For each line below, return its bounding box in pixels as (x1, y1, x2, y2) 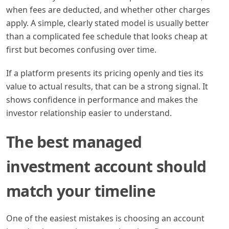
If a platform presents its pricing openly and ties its (6, 67, 203, 79)
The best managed (6, 131, 142, 152)
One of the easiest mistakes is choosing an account (6, 212, 204, 224)
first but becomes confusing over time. (6, 43, 156, 55)
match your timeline (6, 180, 155, 201)
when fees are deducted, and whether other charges (6, 4, 210, 15)
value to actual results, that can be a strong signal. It (6, 80, 208, 92)
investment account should (6, 155, 207, 177)
